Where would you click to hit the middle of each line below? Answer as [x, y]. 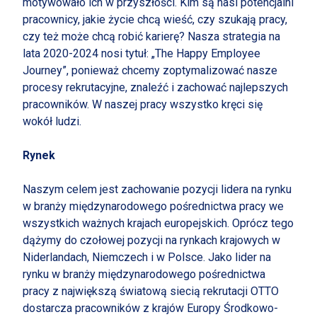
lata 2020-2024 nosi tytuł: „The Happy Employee [142, 53]
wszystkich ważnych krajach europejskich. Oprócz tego [158, 223]
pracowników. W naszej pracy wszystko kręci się [143, 104]
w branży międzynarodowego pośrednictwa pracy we [153, 206]
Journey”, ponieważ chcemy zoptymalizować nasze [150, 70]
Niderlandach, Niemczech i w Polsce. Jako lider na [147, 257]
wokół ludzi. [52, 121]
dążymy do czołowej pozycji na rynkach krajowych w [151, 240]
